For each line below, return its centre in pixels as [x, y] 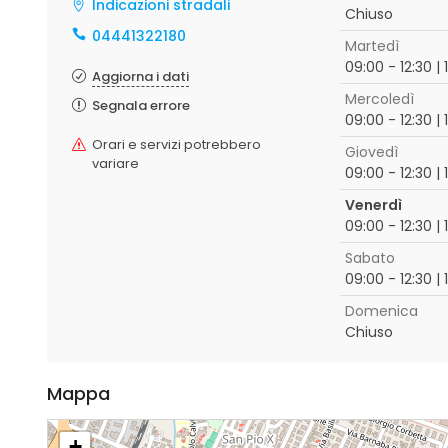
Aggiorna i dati [140, 76]
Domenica [381, 311]
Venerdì [373, 205]
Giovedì [371, 152]
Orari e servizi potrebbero [176, 144]
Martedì [371, 46]
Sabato [369, 258]
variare [115, 163]
